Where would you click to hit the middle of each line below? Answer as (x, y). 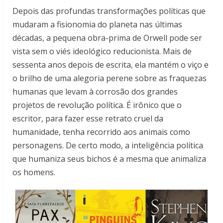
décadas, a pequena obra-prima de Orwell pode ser (107, 38)
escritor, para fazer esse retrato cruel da (88, 118)
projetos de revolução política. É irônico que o (97, 105)
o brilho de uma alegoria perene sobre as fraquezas (110, 78)
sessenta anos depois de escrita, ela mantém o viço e (111, 64)
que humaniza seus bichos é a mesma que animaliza (109, 159)
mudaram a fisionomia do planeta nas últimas (97, 24)
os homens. (34, 172)
